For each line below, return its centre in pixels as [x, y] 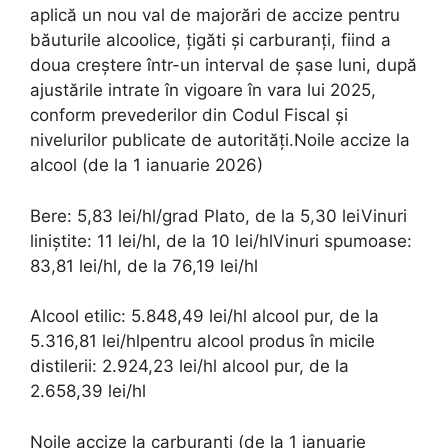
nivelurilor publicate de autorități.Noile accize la [220, 140]
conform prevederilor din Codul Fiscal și [189, 115]
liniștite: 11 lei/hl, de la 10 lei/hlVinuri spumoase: [221, 240]
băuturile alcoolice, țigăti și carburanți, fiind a [210, 40]
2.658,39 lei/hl [88, 391]
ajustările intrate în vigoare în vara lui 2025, [203, 90]
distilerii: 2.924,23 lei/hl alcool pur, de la [189, 366]
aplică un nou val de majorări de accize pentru [215, 15]
